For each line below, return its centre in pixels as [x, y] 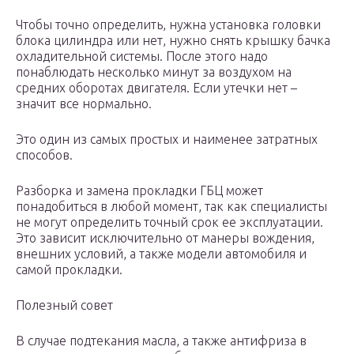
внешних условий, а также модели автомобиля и [161, 254]
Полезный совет [64, 305]
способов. [44, 155]
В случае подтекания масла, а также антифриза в [161, 341]
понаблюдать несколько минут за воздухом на [154, 72]
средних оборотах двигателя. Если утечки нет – [156, 88]
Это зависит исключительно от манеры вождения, [165, 238]
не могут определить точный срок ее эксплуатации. [169, 222]
